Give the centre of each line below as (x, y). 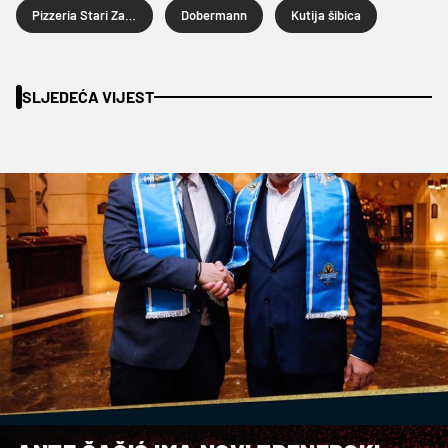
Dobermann (214, 14)
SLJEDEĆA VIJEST (88, 96)
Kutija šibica (326, 14)
